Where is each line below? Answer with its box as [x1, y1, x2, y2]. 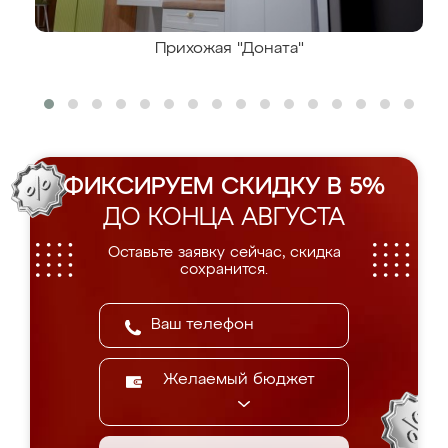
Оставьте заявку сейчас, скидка [107, 245, 341, 260]
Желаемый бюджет [163, 372, 315, 388]
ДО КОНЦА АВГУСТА [103, 206, 345, 230]
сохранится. [180, 262, 268, 277]
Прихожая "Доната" [154, 41, 304, 57]
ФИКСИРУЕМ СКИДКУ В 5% [63, 175, 385, 199]
